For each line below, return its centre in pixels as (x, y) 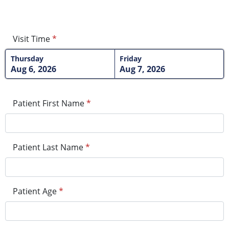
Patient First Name (49, 104)
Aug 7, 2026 (143, 69)
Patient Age (35, 191)
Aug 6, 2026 (33, 69)
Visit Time (31, 39)
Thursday (27, 59)
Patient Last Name (48, 147)
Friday (131, 59)
